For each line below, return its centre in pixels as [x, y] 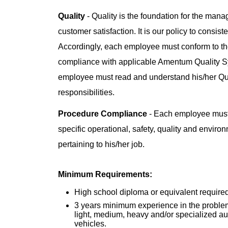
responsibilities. [86, 93]
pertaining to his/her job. [101, 144]
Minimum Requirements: [105, 174]
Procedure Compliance [103, 113]
